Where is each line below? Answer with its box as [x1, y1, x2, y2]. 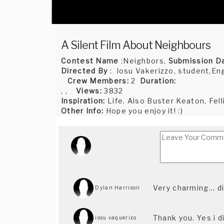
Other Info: [61, 106, 104, 115]
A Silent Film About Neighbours [61, 38, 210, 52]
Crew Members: [67, 76, 129, 85]
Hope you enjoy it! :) [103, 106, 183, 115]
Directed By [61, 66, 108, 75]
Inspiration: [61, 96, 105, 105]
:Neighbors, [118, 56, 168, 65]
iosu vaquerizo [93, 214, 137, 220]
